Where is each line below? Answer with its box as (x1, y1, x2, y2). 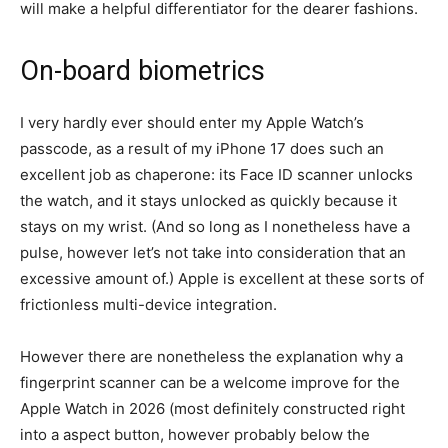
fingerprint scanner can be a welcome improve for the (20, 372, 400, 392)
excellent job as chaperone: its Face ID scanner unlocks (20, 164, 413, 184)
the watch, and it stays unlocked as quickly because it (20, 190, 397, 210)
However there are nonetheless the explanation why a (20, 346, 403, 366)
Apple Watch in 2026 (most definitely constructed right (20, 398, 405, 418)
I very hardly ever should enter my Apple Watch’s (20, 112, 364, 132)
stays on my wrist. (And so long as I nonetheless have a (20, 216, 410, 236)
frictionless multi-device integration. (20, 294, 277, 314)
